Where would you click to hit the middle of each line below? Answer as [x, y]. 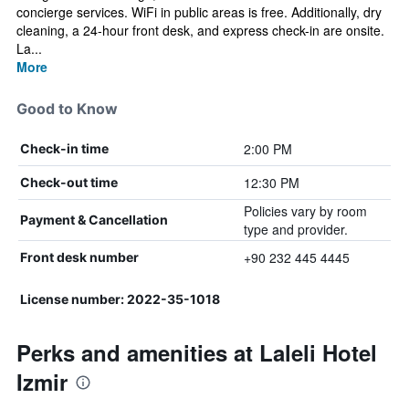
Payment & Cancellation [94, 220]
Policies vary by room [305, 211]
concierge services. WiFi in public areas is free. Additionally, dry [199, 12]
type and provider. [295, 229]
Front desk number [79, 257]
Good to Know [67, 109]
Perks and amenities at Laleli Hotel [197, 352]
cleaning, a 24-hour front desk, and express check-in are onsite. [200, 30]
